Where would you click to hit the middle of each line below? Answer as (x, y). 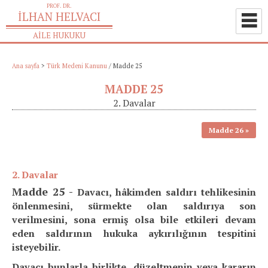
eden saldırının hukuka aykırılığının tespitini (134, 233)
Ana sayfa (26, 66)
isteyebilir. (36, 247)
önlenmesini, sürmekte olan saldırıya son (134, 206)
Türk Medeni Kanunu (77, 66)
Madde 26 (226, 130)
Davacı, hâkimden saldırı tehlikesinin (167, 192)
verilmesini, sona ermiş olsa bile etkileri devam (134, 220)
